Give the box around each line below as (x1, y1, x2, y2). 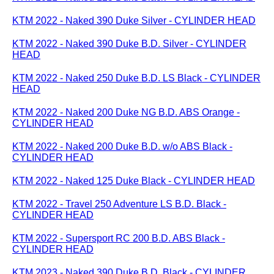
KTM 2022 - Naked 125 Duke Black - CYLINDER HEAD (12, 176, 255, 186)
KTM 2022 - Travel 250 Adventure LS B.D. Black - (12, 199, 226, 209)
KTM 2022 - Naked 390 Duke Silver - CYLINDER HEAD (12, 15, 256, 26)
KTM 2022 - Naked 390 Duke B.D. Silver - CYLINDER (12, 39, 246, 49)
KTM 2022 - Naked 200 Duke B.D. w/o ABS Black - (12, 141, 232, 152)
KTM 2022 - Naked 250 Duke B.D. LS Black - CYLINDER (12, 73, 261, 83)
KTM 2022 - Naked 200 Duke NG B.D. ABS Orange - (12, 107, 240, 117)
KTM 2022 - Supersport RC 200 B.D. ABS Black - (12, 233, 225, 243)
